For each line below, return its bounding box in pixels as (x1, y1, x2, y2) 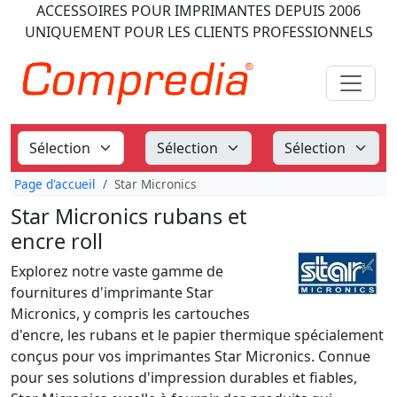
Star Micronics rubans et (11, 202, 246, 230)
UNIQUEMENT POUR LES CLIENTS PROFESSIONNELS (24, 22, 373, 42)
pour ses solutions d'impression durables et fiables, (11, 368, 357, 387)
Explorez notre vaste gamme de (11, 261, 223, 281)
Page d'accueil (14, 175, 96, 192)
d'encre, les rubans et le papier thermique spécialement (11, 325, 384, 345)
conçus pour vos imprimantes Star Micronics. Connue (11, 346, 370, 366)
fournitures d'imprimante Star (11, 283, 214, 302)
